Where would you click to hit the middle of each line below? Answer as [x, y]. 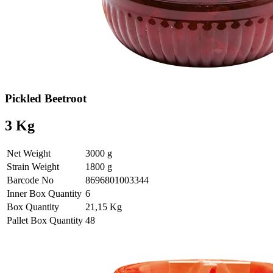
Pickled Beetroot [46, 98]
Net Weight [29, 153]
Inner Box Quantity [44, 193]
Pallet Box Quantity [45, 220]
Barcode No [30, 180]
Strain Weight [33, 166]
